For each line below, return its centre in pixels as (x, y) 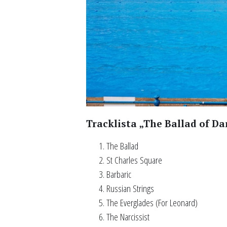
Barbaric (119, 174)
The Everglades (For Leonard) (152, 202)
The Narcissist (128, 216)
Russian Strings (130, 188)
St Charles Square (135, 160)
